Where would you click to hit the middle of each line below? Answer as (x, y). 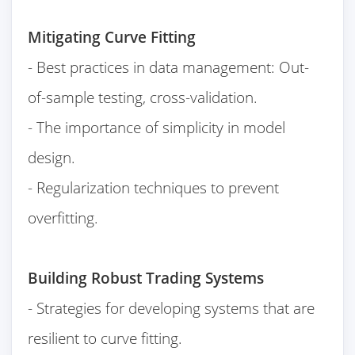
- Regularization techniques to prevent (154, 188)
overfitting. (63, 218)
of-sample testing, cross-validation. (143, 97)
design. (52, 158)
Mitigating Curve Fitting (114, 37)
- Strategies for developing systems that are (172, 308)
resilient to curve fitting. (105, 338)
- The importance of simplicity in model (157, 128)
